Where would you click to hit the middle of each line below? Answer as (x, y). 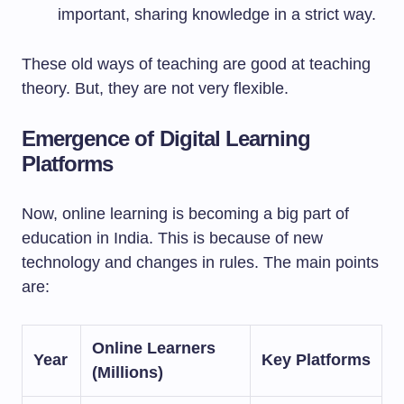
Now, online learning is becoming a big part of (185, 214)
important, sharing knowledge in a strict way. (217, 14)
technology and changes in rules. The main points (200, 262)
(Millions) (128, 372)
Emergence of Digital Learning (166, 138)
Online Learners (154, 348)
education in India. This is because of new (172, 238)
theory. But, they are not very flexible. (155, 88)
